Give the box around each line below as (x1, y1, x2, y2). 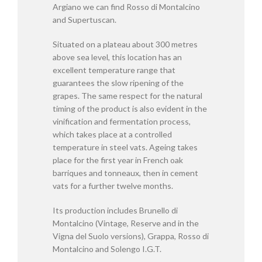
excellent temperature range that (53, 65, 175, 75)
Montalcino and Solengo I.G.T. (53, 244, 161, 254)
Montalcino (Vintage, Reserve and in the (53, 218, 199, 228)
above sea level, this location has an (53, 52, 182, 62)
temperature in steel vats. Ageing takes (53, 142, 198, 152)
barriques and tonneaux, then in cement (53, 168, 198, 178)
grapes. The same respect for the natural (53, 91, 202, 101)
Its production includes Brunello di (53, 205, 178, 215)
